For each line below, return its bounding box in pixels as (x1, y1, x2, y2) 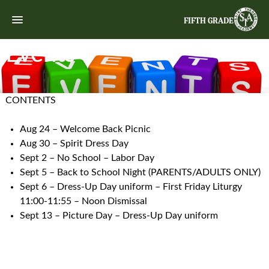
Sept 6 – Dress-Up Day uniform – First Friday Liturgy (19, 182, 242, 192)
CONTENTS (5, 95, 56, 105)
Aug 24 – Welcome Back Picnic (19, 124, 151, 134)
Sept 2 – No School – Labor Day (19, 153, 154, 163)
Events (5, 43, 75, 67)
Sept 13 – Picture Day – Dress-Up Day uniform (19, 211, 218, 220)
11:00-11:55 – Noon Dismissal (19, 196, 147, 206)
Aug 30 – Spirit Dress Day (19, 139, 128, 148)
